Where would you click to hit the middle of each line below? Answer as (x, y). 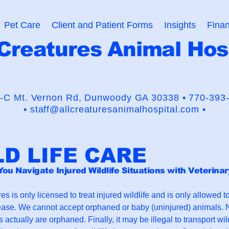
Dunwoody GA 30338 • (137, 98)
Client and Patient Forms (102, 25)
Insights (180, 25)
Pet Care (22, 25)
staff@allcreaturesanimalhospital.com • (118, 109)
